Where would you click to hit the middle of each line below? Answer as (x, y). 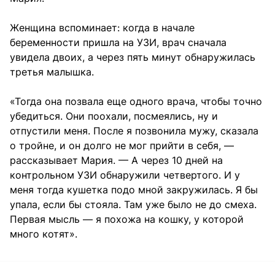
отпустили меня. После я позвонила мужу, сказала (134, 130)
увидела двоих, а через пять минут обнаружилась (133, 57)
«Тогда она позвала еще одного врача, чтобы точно (136, 101)
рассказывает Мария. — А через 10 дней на (116, 160)
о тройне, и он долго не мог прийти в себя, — (122, 145)
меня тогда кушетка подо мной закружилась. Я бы (134, 189)
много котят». (44, 234)
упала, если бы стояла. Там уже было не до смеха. (133, 204)
